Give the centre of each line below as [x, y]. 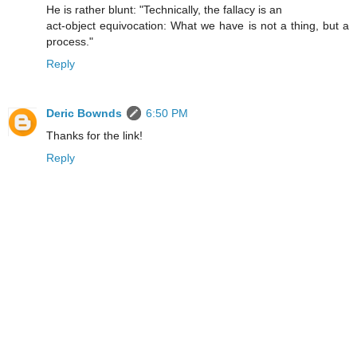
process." [70, 42]
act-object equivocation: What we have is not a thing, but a [198, 26]
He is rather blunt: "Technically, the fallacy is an [164, 10]
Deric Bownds [84, 114]
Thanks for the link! [94, 136]
